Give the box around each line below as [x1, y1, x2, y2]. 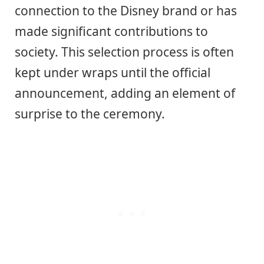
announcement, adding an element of [15, 85, 235, 102]
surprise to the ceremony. [15, 105, 165, 123]
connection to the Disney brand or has [15, 2, 237, 19]
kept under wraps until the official [15, 64, 210, 81]
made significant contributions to [15, 23, 208, 40]
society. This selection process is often [15, 44, 234, 61]
